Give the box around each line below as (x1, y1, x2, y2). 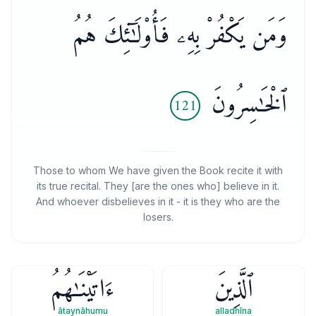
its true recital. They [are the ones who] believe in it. (37, 180, 279, 192)
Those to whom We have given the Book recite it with (33, 164, 283, 176)
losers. (142, 211, 174, 223)
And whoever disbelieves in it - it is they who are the (36, 195, 280, 207)
